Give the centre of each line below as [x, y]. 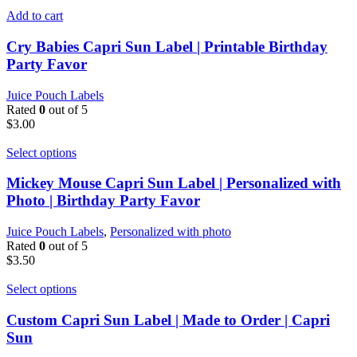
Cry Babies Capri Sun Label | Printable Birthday [167, 46]
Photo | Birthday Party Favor [103, 201]
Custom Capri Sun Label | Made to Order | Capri [168, 320]
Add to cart [35, 16]
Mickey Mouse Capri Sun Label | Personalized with [174, 183]
